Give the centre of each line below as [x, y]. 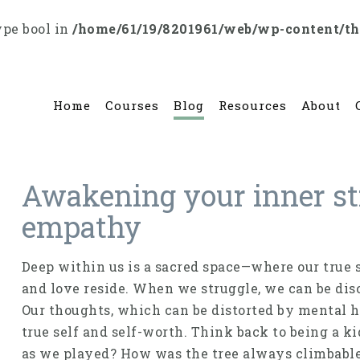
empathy [81, 226]
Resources [253, 105]
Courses [132, 105]
